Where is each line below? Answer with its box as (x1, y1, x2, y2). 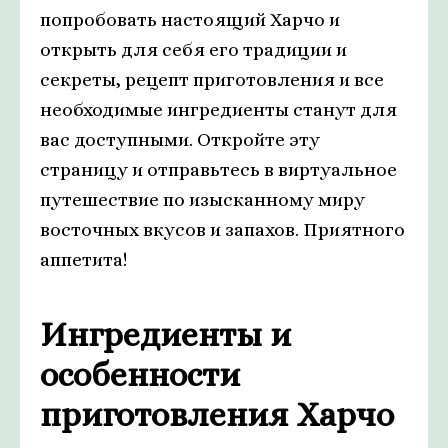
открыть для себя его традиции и (40, 39, 347, 61)
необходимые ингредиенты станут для (40, 99, 397, 121)
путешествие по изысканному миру (40, 189, 365, 211)
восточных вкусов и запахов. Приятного (40, 219, 405, 241)
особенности (40, 355, 240, 395)
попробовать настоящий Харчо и (40, 9, 340, 31)
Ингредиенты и (40, 315, 291, 355)
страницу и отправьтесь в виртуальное (40, 159, 397, 181)
